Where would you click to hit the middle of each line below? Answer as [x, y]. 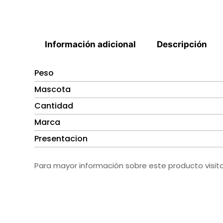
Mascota [53, 90]
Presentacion [61, 139]
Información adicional [91, 44]
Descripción [182, 44]
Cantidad [54, 106]
